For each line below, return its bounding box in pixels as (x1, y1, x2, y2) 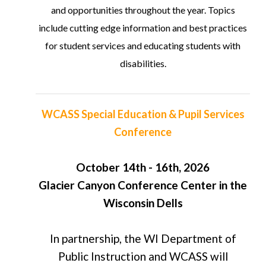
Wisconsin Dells (103, 196, 183, 210)
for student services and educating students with (45, 40, 240, 52)
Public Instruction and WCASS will (58, 249, 228, 264)
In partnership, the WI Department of (49, 232, 236, 246)
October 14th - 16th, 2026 (76, 160, 210, 175)
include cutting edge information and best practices (39, 22, 247, 34)
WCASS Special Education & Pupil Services (41, 107, 245, 121)
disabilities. (119, 58, 166, 69)
